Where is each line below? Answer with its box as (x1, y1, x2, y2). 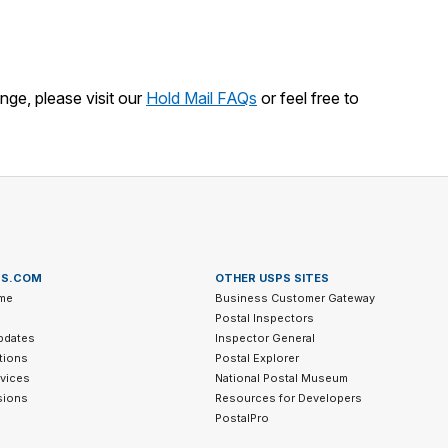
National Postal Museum (215, 371, 349, 385)
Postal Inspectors (215, 311, 315, 325)
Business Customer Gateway (215, 291, 376, 305)
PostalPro (215, 411, 270, 425)
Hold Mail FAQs (146, 88, 257, 108)
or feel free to (257, 88, 359, 108)
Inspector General (215, 331, 316, 345)
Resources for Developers (215, 391, 363, 405)
